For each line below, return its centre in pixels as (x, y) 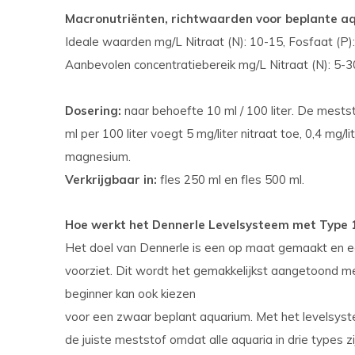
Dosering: (95, 111)
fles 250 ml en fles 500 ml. (232, 179)
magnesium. (98, 157)
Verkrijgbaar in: (113, 179)
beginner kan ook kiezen (130, 294)
